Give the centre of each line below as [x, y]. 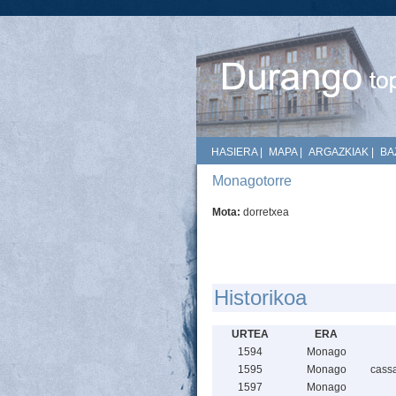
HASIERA [234, 152]
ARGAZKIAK [339, 152]
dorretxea [266, 212]
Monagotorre [252, 181]
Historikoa [260, 297]
